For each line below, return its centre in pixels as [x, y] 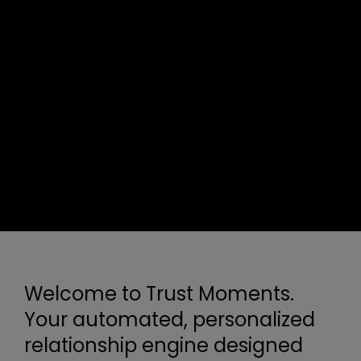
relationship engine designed [164, 346]
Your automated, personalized [170, 320]
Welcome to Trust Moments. [160, 294]
